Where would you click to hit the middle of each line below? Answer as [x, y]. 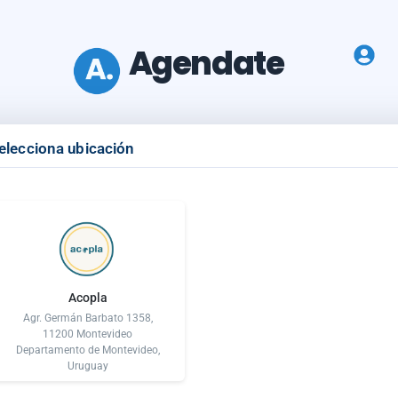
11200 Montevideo [88, 334]
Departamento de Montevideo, [88, 350]
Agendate [206, 64]
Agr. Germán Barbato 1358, [88, 318]
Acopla [88, 297]
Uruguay [88, 366]
